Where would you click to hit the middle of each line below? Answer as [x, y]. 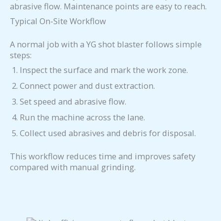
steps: [21, 55]
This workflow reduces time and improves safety [103, 156]
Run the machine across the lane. [82, 117]
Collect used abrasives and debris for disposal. [108, 133]
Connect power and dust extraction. [87, 86]
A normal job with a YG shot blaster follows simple [106, 44]
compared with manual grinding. [73, 167]
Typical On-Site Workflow [58, 21]
